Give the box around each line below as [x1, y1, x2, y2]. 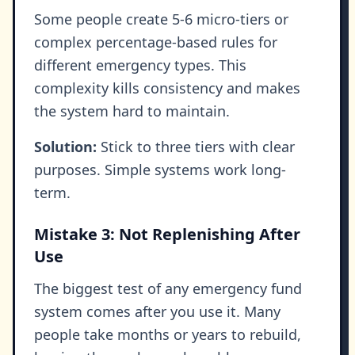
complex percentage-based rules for [34, 32, 277, 52]
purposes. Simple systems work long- [34, 160, 286, 180]
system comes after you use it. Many [34, 302, 281, 322]
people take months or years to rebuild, [34, 325, 301, 345]
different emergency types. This [34, 55, 246, 75]
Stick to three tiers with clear [97, 137, 295, 157]
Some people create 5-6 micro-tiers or [34, 10, 288, 29]
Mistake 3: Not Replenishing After [34, 223, 300, 246]
